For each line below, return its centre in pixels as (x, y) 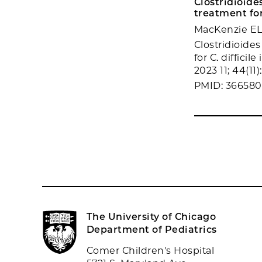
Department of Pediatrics (152, 230)
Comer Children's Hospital (150, 251)
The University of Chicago (151, 217)
